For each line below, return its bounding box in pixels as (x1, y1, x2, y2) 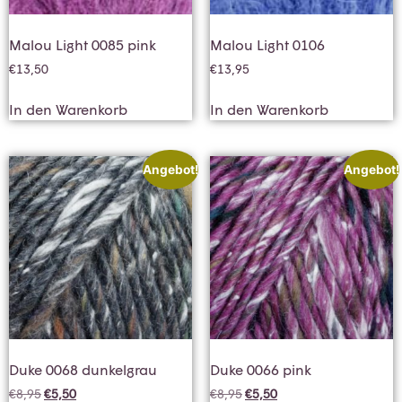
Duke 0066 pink (210, 360, 311, 378)
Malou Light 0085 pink (9, 35, 156, 53)
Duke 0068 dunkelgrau (9, 360, 157, 378)
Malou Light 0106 (210, 35, 325, 53)
